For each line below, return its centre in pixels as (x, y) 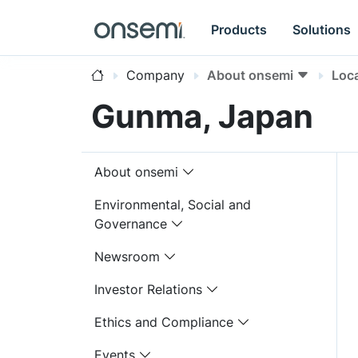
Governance (131, 224)
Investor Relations (148, 289)
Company (155, 75)
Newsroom (127, 257)
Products (239, 29)
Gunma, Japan (202, 116)
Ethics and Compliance (164, 322)
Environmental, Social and (173, 205)
